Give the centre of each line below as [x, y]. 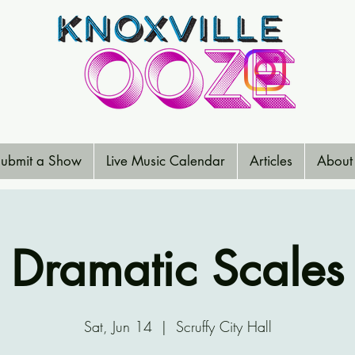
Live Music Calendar [166, 161]
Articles [271, 161]
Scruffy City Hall [223, 326]
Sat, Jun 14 [118, 326]
